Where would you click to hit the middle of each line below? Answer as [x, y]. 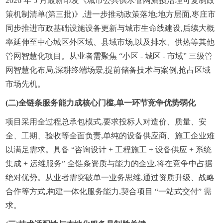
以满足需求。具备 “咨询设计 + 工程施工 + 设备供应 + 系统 [109, 149]
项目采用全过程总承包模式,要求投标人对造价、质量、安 [106, 121]
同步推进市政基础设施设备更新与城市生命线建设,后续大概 [110, 28]
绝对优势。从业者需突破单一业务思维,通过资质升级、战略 [110, 177]
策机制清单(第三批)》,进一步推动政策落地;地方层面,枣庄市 [111, 14]
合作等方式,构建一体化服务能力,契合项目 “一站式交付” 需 [109, 191]
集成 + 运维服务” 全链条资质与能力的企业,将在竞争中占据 [109, 163]
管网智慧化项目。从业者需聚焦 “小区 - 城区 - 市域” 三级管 [109, 56]
